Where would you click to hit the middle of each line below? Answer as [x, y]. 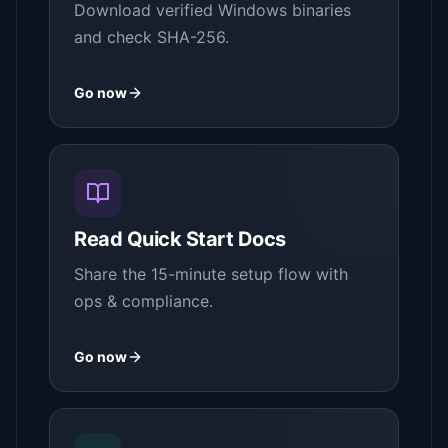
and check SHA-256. [151, 37]
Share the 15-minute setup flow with [211, 274]
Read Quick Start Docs [180, 239]
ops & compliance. [143, 301]
